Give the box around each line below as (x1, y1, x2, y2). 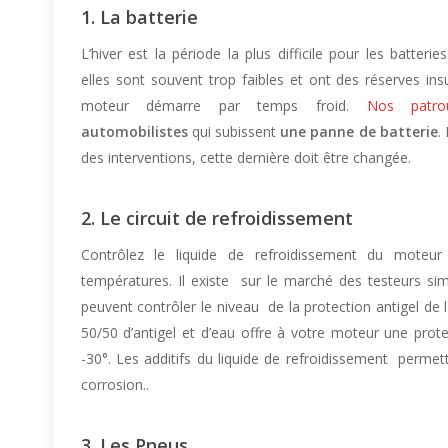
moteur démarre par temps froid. (80, 95, 367, 115)
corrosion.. (80, 374, 149, 394)
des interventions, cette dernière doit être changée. (80, 147, 411, 167)
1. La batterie (80, 4, 198, 29)
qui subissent (187, 121, 281, 141)
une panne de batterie (280, 121, 438, 141)
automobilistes (80, 121, 188, 141)
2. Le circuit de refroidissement (80, 205, 353, 230)
